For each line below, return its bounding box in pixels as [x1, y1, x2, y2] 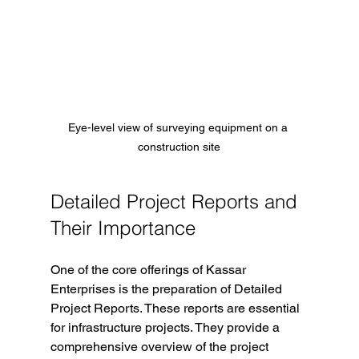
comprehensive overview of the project [50, 339, 272, 355]
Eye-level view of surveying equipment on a [67, 121, 291, 135]
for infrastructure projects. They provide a [50, 320, 283, 336]
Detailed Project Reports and [50, 190, 303, 214]
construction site [138, 140, 221, 154]
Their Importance [50, 216, 196, 240]
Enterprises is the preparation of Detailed [50, 281, 285, 297]
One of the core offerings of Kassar [50, 262, 249, 278]
